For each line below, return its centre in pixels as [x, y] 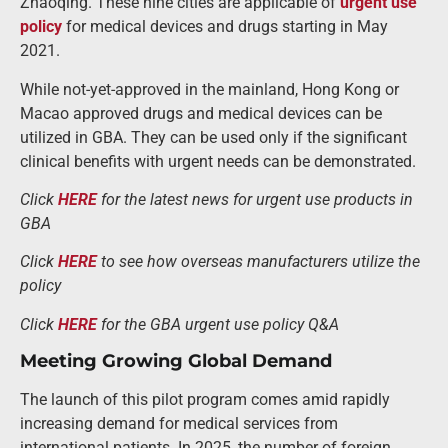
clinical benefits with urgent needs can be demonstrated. [218, 161]
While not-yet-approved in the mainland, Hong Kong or [209, 89]
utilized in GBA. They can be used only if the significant [213, 137]
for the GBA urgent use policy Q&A [218, 324]
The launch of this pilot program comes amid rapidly [205, 400]
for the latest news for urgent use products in [255, 200]
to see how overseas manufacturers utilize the [258, 262]
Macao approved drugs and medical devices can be [201, 113]
